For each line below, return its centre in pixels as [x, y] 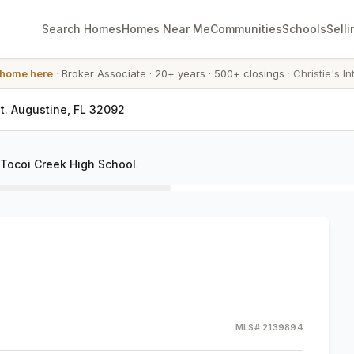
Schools [304, 29]
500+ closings [249, 73]
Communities [246, 29]
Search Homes [82, 29]
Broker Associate [104, 73]
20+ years [180, 73]
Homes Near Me [166, 29]
